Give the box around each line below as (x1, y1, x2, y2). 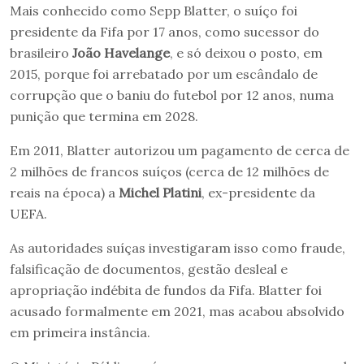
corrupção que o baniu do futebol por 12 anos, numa (10, 86, 334, 103)
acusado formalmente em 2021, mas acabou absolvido (10, 302, 344, 319)
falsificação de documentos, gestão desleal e (10, 260, 288, 277)
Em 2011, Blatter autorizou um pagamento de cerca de (10, 141, 349, 158)
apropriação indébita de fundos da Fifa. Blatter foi (10, 281, 322, 298)
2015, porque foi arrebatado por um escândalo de (10, 65, 318, 82)
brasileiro (10, 44, 72, 61)
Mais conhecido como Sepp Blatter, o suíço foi (10, 2, 297, 19)
